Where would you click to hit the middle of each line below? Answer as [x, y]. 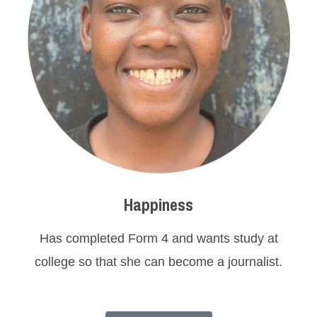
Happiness [158, 204]
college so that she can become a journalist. [158, 262]
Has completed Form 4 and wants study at [158, 239]
